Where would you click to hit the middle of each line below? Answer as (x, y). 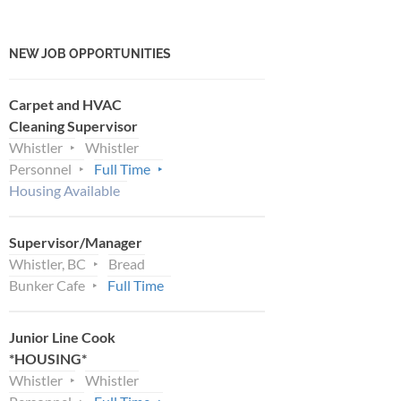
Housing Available (64, 190)
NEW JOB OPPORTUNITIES (90, 53)
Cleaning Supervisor (73, 125)
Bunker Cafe (47, 285)
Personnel (40, 168)
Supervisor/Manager (76, 242)
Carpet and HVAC (65, 104)
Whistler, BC (47, 263)
